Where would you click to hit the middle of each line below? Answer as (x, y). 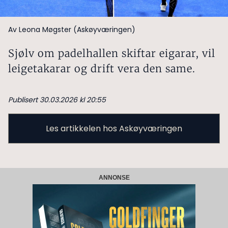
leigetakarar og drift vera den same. (102, 68)
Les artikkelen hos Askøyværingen (114, 128)
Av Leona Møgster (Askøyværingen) (72, 29)
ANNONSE (114, 177)
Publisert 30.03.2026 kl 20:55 (57, 99)
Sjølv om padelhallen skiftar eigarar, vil (112, 53)
